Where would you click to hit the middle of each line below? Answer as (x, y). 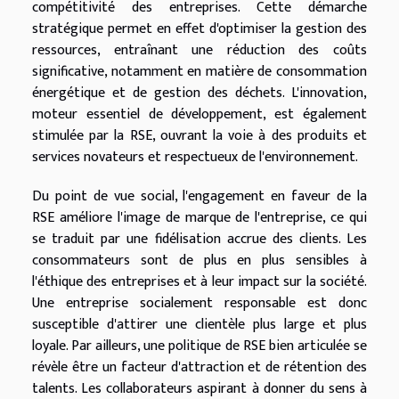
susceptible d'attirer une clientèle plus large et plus (199, 325)
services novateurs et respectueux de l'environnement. (195, 158)
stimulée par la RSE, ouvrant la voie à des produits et (199, 136)
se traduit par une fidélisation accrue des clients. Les (199, 240)
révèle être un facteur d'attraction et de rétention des (199, 368)
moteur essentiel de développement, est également (199, 115)
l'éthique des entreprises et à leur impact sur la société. (199, 282)
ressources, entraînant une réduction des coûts (199, 51)
